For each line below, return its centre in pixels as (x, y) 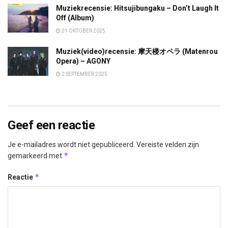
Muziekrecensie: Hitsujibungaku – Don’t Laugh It (137, 8)
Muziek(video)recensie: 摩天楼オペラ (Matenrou (137, 52)
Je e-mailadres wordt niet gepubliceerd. (71, 145)
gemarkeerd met (36, 156)
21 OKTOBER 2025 (83, 31)
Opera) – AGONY (83, 61)
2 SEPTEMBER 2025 (84, 74)
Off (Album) (75, 18)
